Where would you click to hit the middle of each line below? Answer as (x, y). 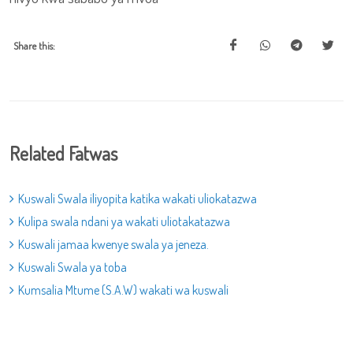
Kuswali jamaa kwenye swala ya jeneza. (113, 244)
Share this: (34, 46)
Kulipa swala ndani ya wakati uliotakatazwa (124, 221)
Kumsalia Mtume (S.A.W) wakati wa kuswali (123, 290)
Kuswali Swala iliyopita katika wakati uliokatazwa (137, 199)
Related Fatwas (63, 153)
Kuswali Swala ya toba (72, 267)
